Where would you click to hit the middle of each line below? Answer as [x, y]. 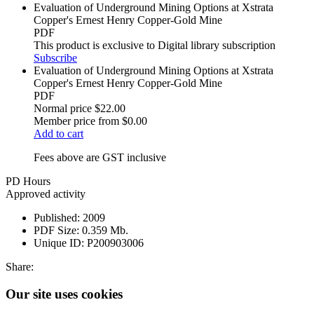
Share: [20, 267]
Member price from [76, 121]
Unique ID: [59, 243]
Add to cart [59, 134]
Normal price [63, 109]
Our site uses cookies [64, 294]
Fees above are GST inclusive [100, 158]
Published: [57, 218]
